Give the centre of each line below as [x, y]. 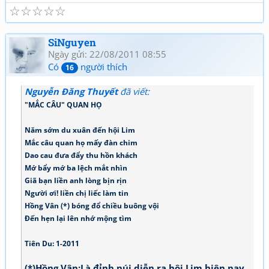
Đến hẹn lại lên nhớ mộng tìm [78, 218]
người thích [103, 67]
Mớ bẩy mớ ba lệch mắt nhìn [76, 168]
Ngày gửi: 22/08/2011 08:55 [107, 54]
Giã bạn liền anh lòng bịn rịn [76, 180]
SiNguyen [72, 42]
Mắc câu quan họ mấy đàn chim [81, 142]
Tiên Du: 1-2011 [52, 243]
